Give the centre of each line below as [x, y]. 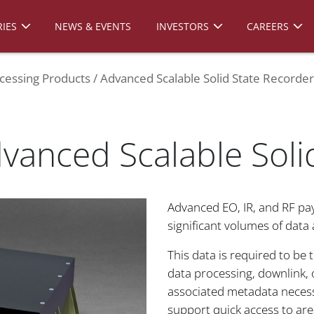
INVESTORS [183, 26]
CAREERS [268, 26]
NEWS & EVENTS [93, 26]
